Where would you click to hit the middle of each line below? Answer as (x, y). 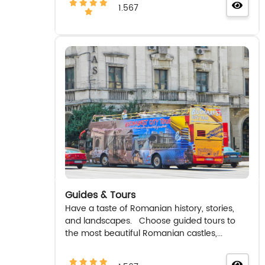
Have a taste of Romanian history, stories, (149, 208)
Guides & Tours (100, 195)
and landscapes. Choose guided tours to (150, 221)
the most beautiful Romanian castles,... (143, 233)
